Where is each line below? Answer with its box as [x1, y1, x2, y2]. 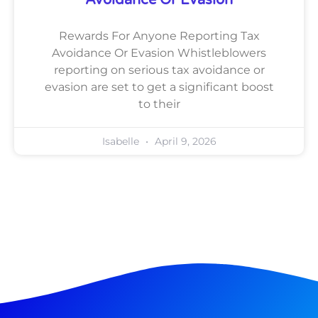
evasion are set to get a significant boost [44, 79, 274, 94]
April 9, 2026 [151, 134, 216, 148]
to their [138, 97, 180, 111]
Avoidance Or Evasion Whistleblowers [52, 45, 266, 60]
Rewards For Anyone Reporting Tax [58, 28, 260, 43]
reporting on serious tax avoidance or [53, 62, 265, 77]
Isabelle [102, 134, 142, 148]
